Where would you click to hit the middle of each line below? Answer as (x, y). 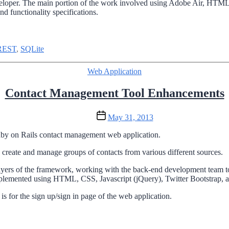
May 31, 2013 (130, 118)
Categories (131, 71)
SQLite (32, 49)
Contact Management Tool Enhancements (114, 93)
